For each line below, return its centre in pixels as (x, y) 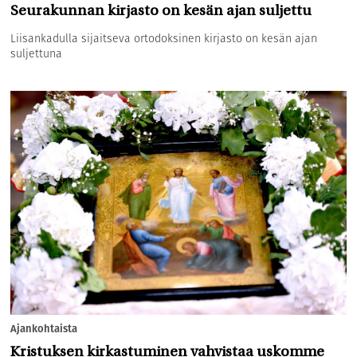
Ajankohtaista (44, 329)
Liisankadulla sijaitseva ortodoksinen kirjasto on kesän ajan (164, 39)
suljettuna (37, 54)
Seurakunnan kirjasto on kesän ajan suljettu (161, 12)
